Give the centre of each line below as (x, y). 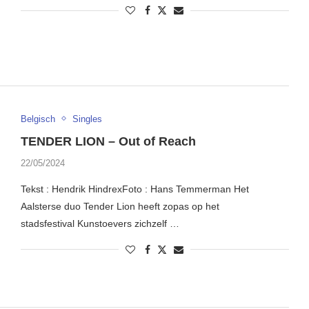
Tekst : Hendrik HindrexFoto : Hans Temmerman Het (134, 189)
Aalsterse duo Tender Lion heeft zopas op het (120, 206)
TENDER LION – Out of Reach (108, 141)
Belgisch (38, 119)
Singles (87, 119)
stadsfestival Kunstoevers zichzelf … (100, 223)
